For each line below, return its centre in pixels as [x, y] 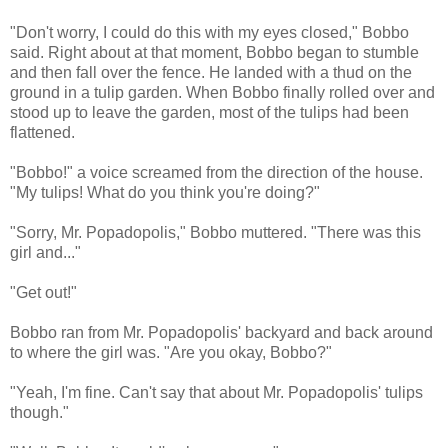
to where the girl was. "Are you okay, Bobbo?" [171, 352]
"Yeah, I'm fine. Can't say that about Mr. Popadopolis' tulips [216, 392]
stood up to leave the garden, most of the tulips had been [209, 112]
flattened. [42, 132]
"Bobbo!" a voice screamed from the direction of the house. [216, 172]
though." [39, 412]
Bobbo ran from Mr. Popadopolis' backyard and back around [221, 332]
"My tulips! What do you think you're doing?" [165, 192]
